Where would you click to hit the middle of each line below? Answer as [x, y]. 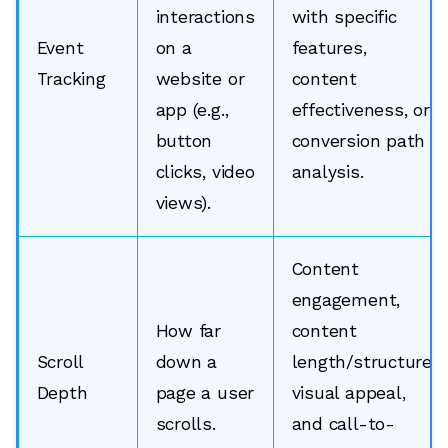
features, [329, 47]
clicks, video [205, 171]
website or [200, 78]
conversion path [358, 140]
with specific [344, 16]
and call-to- [343, 423]
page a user [205, 392]
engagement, [346, 299]
